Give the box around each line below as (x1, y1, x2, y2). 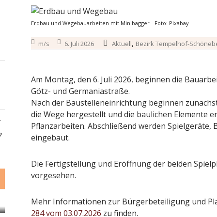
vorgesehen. (31, 170, 76, 181)
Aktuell (111, 39, 132, 48)
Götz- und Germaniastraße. (31, 86, 130, 97)
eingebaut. (31, 132, 70, 143)
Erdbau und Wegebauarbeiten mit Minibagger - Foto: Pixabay (31, 19, 189, 27)
